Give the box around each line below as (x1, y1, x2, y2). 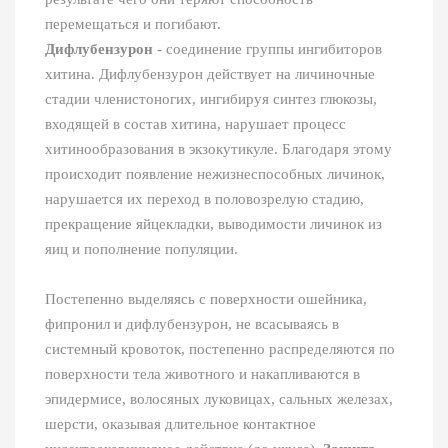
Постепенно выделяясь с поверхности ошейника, (45, 291, 367, 308)
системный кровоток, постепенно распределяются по (45, 341, 395, 358)
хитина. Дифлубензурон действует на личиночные (45, 66, 375, 83)
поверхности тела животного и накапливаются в (45, 366, 360, 383)
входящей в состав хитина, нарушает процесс (45, 116, 346, 133)
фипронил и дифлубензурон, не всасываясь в (45, 316, 339, 333)
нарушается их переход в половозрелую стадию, (45, 191, 364, 208)
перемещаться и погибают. (45, 16, 221, 33)
